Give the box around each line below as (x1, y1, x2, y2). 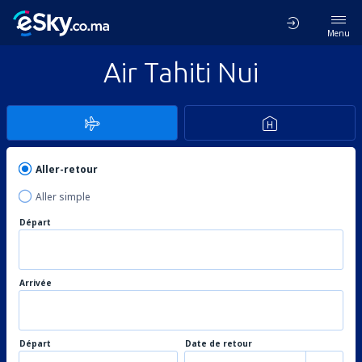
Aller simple (36, 190, 90, 204)
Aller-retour (36, 162, 98, 176)
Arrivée (19, 277, 52, 288)
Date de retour (185, 338, 252, 349)
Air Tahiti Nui (103, 57, 259, 87)
